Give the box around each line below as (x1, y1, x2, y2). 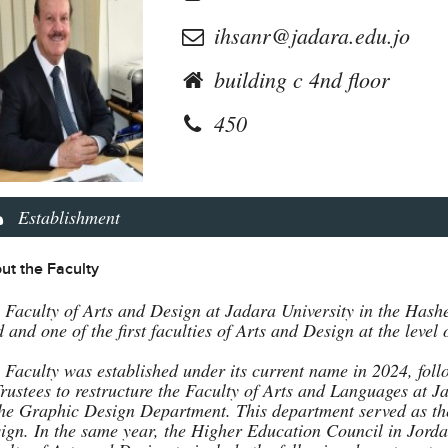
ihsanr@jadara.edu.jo (208, 20, 411, 50)
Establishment (17, 204, 120, 229)
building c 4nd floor (208, 64, 391, 94)
